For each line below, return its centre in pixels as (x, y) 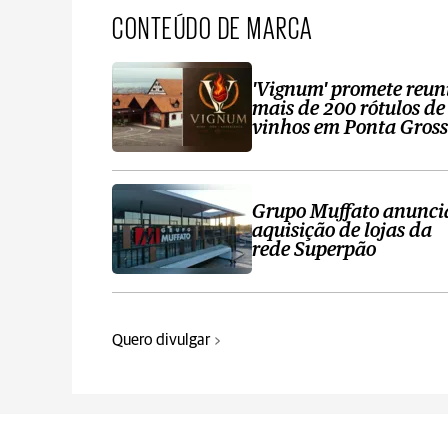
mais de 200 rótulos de (348, 110)
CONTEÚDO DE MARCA (213, 26)
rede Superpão (314, 251)
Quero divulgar (161, 340)
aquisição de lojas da (342, 232)
